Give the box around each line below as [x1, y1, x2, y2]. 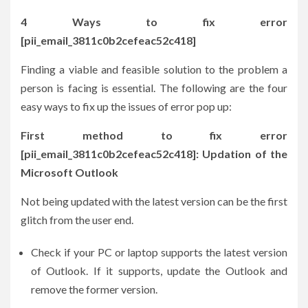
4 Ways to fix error [21, 14, 287, 28]
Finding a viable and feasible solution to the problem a [21, 62, 287, 76]
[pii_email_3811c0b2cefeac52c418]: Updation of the [21, 146, 287, 160]
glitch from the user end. [21, 212, 133, 226]
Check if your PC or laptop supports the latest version [31, 245, 287, 258]
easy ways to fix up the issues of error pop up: [21, 99, 232, 113]
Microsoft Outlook [21, 165, 118, 179]
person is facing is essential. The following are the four [21, 80, 287, 94]
